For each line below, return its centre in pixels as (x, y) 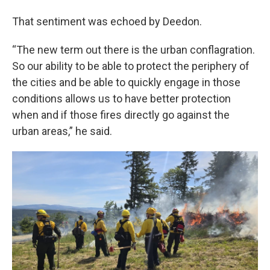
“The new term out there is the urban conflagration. (133, 49)
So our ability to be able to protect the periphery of (131, 66)
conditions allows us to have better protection (121, 98)
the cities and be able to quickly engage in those (126, 82)
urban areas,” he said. (62, 131)
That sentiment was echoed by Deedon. (107, 21)
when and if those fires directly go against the (121, 115)
